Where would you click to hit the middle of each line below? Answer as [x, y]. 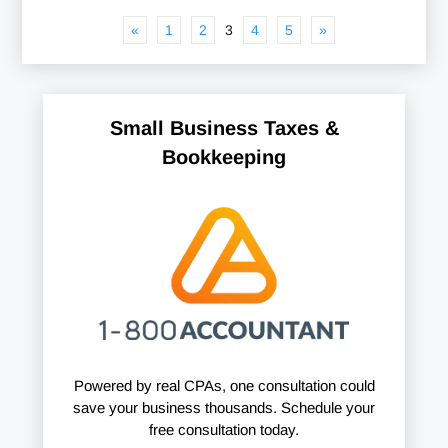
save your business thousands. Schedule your [224, 408]
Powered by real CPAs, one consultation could [224, 386]
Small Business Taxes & [224, 127]
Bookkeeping [224, 156]
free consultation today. [224, 430]
